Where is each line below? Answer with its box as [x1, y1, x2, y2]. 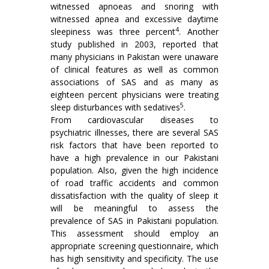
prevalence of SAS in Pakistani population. [50, 215, 219, 226]
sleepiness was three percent [50, 26, 176, 37]
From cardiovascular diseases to [50, 114, 219, 125]
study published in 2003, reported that [50, 38, 219, 50]
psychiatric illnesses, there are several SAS [50, 127, 219, 138]
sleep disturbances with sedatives [50, 101, 180, 113]
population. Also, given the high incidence [50, 165, 219, 176]
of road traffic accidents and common [50, 177, 219, 189]
